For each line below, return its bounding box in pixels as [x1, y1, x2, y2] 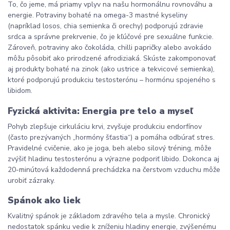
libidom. [8, 86, 32, 96]
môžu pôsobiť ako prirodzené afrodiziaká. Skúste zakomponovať [8, 53, 216, 64]
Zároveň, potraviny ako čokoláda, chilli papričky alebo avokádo [8, 43, 212, 53]
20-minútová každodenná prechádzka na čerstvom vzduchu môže [8, 164, 220, 175]
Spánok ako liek [8, 194, 80, 206]
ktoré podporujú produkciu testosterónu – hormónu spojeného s [8, 75, 216, 85]
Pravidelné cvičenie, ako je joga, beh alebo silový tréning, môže [8, 143, 212, 153]
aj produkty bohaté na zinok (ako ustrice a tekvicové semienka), [8, 64, 215, 74]
